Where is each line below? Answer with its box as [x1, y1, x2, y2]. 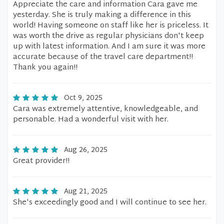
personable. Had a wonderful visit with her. [13, 113, 168, 126]
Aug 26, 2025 [64, 144, 107, 156]
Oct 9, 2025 [64, 92, 102, 104]
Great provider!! [13, 154, 69, 168]
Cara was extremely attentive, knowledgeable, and [13, 102, 198, 116]
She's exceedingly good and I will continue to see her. [13, 196, 206, 209]
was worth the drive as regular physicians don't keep [13, 29, 204, 43]
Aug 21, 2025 [64, 185, 107, 198]
